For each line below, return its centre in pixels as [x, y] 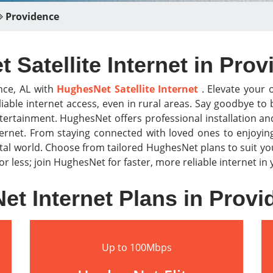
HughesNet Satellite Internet [128, 89]
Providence [31, 16]
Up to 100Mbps [136, 247]
